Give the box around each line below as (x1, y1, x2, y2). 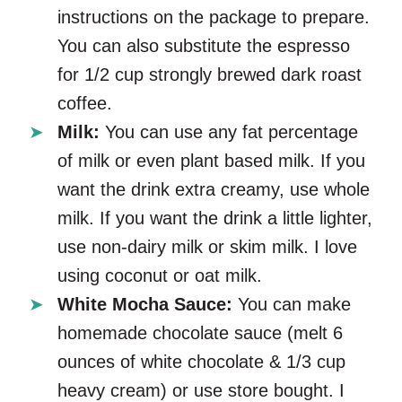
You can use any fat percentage (105, 121, 358, 142)
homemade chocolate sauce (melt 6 (57, 322, 343, 343)
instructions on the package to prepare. (57, 6, 370, 27)
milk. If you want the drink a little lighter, (57, 207, 372, 228)
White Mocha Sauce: (57, 293, 232, 314)
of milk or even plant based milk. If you (57, 150, 365, 170)
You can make (232, 293, 351, 314)
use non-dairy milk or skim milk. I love (57, 236, 357, 257)
